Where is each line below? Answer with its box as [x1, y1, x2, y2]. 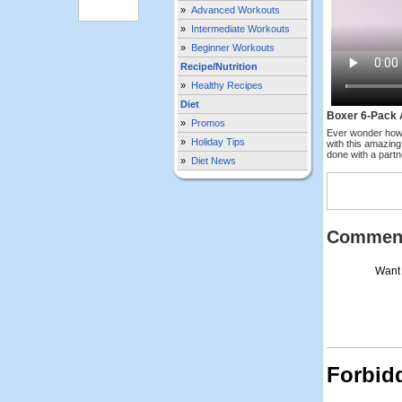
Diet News [191, 155, 236, 166]
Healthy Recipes [191, 80, 263, 91]
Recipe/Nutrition [180, 61, 258, 72]
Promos [191, 118, 225, 128]
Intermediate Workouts [191, 23, 290, 34]
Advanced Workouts [191, 4, 280, 15]
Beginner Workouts [191, 42, 275, 53]
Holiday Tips [191, 136, 245, 147]
